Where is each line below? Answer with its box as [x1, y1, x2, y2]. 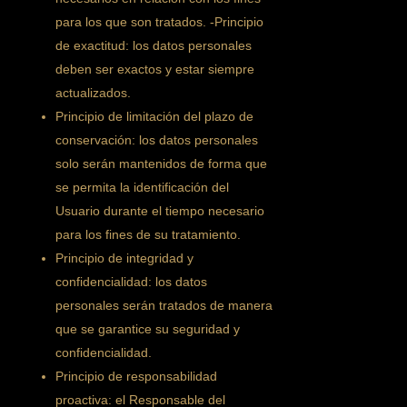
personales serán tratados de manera [55, 298, 273, 313]
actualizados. [55, 85, 132, 100]
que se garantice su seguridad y [55, 322, 241, 336]
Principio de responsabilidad [55, 369, 218, 383]
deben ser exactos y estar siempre [55, 62, 255, 76]
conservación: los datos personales [55, 133, 259, 147]
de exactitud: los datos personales [55, 38, 253, 53]
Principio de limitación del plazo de [55, 109, 254, 124]
